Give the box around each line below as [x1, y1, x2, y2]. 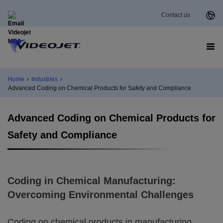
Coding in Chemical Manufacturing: [7, 175, 176, 186]
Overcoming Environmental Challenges [7, 189, 194, 200]
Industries [31, 76, 58, 83]
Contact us [161, 11, 190, 18]
